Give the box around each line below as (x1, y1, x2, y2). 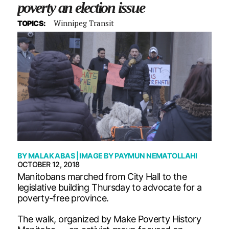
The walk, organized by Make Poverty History (17, 213, 201, 224)
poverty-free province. (17, 192, 109, 203)
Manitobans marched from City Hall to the (17, 171, 187, 182)
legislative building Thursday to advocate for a (17, 181, 202, 193)
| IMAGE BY (75, 151, 115, 160)
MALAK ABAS (28, 151, 75, 160)
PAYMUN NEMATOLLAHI (114, 151, 197, 160)
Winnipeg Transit (53, 17, 114, 28)
